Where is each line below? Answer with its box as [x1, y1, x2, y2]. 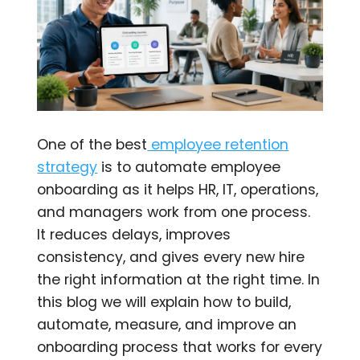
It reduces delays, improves [37, 224, 231, 244]
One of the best [37, 134, 148, 154]
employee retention [147, 134, 289, 154]
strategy [37, 157, 98, 177]
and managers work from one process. [37, 202, 311, 222]
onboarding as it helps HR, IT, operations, [37, 179, 319, 199]
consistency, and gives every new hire [37, 247, 305, 267]
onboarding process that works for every [37, 337, 323, 357]
